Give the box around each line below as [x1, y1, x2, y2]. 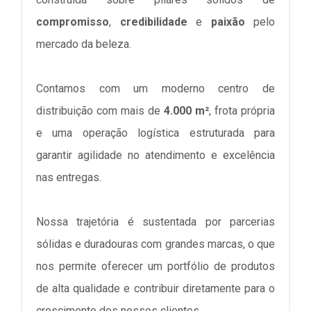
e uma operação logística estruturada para [36, 126, 275, 140]
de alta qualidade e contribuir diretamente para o [36, 282, 275, 295]
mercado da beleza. [36, 37, 131, 51]
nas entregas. [36, 171, 101, 184]
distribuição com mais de [36, 104, 164, 117]
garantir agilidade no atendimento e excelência [36, 149, 275, 162]
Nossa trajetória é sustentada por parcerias [36, 215, 275, 228]
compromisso [36, 15, 109, 28]
